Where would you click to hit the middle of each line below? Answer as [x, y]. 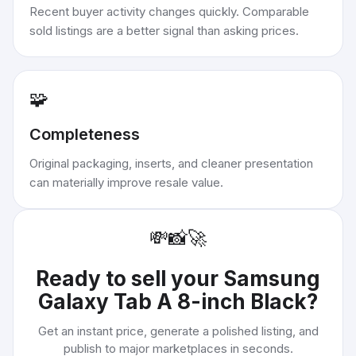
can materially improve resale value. [126, 182]
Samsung [272, 279]
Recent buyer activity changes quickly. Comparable [169, 12]
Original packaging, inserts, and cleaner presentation [171, 163]
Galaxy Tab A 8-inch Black [172, 302]
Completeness [85, 134]
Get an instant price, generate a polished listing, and [178, 331]
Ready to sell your [130, 279]
